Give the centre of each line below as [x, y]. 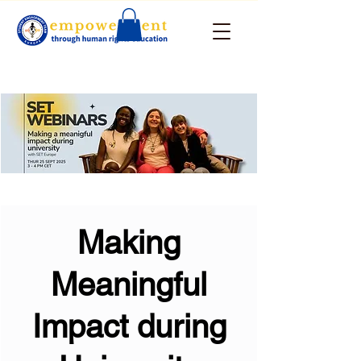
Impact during [129, 326]
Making [129, 243]
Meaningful [129, 284]
